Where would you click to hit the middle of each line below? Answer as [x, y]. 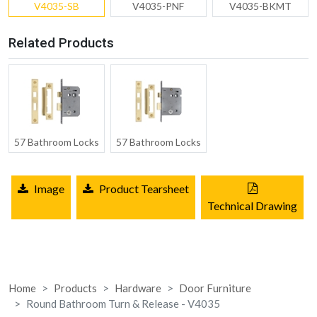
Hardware [138, 288]
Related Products [61, 42]
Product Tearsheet [144, 188]
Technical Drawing [252, 205]
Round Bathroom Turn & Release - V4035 [123, 303]
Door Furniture [215, 288]
